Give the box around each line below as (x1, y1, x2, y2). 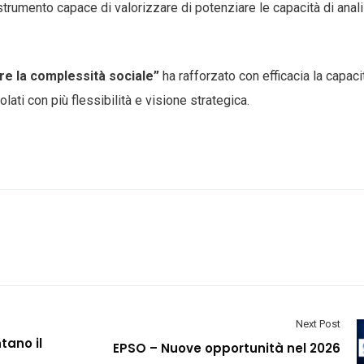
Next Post (296, 317, 340, 330)
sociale (109, 68, 154, 84)
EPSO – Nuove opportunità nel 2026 (113, 339, 340, 357)
